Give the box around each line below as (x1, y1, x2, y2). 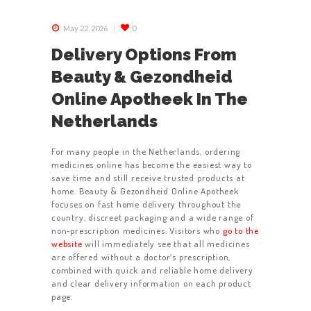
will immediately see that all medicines (82, 237, 250, 249)
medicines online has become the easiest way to (51, 158, 252, 170)
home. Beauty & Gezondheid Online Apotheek (51, 185, 239, 196)
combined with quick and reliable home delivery (51, 264, 253, 276)
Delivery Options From (51, 44, 237, 65)
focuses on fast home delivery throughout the (51, 198, 242, 210)
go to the (222, 224, 260, 236)
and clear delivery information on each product (51, 277, 251, 289)
